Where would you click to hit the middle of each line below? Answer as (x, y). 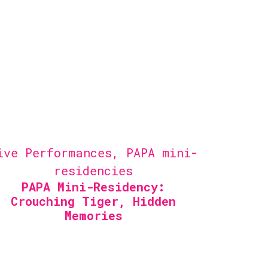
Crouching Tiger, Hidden (93, 201)
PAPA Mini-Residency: (93, 187)
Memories (93, 215)
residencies (93, 170)
